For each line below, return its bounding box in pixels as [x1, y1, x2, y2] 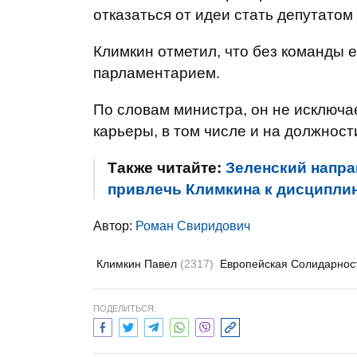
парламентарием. [93, 65, 220, 81]
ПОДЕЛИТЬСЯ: [93, 304, 156, 313]
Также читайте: [108, 159, 226, 176]
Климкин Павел [96, 257, 180, 270]
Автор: [93, 219, 135, 233]
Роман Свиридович [135, 219, 250, 233]
